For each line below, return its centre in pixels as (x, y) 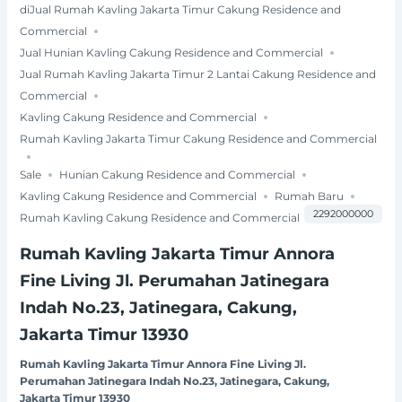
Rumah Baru (310, 196)
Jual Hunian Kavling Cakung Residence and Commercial (172, 52)
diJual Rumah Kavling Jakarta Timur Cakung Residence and (181, 9)
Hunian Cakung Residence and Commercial (178, 174)
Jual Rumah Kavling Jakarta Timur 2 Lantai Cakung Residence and (198, 74)
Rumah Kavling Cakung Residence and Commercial (160, 217)
